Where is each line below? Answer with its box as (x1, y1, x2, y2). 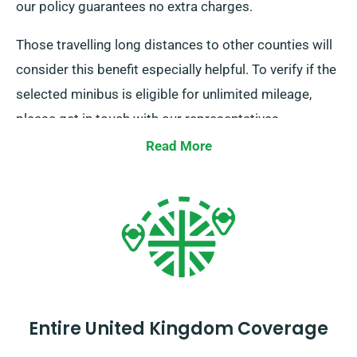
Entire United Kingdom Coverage (29, 316, 328, 342)
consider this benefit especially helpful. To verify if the (16, 61, 336, 78)
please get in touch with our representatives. (16, 111, 282, 127)
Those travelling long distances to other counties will (16, 37, 332, 53)
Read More (145, 138, 212, 155)
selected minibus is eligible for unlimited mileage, (16, 86, 312, 103)
